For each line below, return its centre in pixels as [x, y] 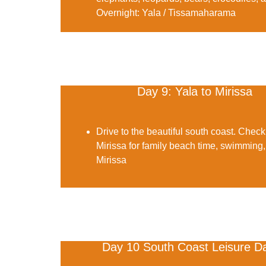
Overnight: [118, 12]
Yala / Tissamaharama [188, 12]
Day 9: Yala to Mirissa [195, 91]
